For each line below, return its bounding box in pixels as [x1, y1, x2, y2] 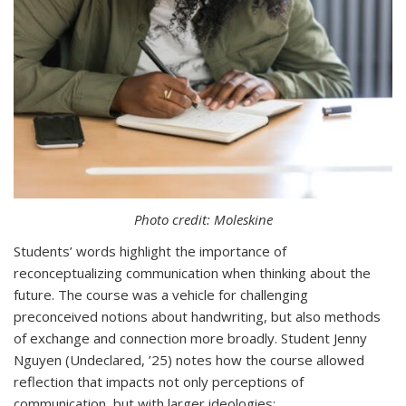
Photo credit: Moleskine [133, 209, 273, 228]
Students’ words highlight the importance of [14, 241, 286, 260]
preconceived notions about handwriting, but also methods [14, 306, 381, 325]
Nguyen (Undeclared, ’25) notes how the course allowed [14, 350, 364, 369]
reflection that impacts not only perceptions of [14, 372, 304, 391]
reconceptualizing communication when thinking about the [14, 263, 371, 282]
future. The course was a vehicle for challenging [14, 285, 308, 304]
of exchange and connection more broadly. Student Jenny [14, 328, 367, 347]
